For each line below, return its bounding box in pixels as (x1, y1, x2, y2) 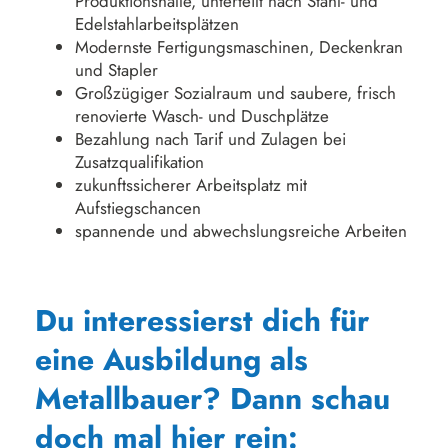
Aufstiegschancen (74, 196, 201, 220)
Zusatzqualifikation (74, 150, 204, 174)
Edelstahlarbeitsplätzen (74, 12, 239, 36)
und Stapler (74, 58, 158, 82)
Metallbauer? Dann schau (35, 377, 390, 420)
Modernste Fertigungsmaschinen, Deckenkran (74, 35, 403, 59)
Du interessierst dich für (35, 299, 369, 342)
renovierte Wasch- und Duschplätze (74, 104, 329, 128)
